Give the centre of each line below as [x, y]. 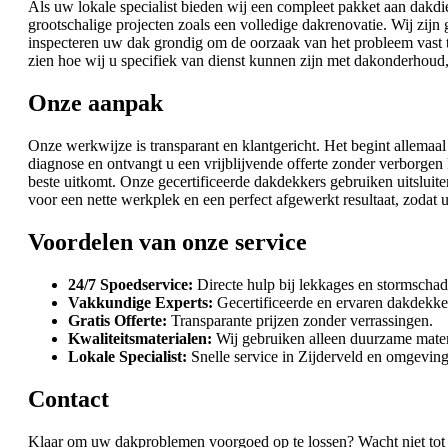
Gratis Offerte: [117, 320]
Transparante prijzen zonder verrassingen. [300, 320]
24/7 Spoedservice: [130, 284]
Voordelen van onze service [167, 241]
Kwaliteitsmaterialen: [140, 338]
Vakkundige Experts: [140, 302]
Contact [68, 398]
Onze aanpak [95, 103]
